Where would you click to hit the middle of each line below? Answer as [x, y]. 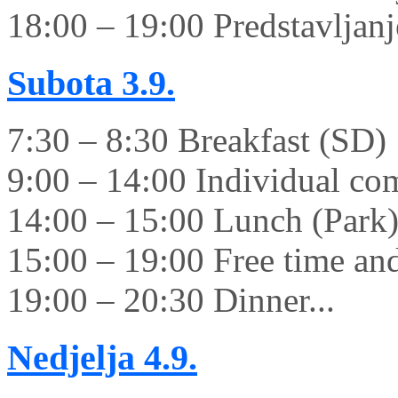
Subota [60, 83]
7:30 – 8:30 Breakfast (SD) [197, 140]
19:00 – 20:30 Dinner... [171, 300]
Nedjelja [71, 358]
